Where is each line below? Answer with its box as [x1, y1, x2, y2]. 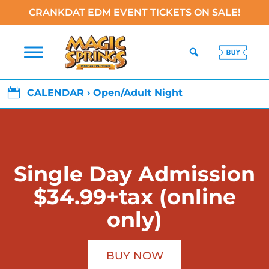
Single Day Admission [14, 161, 255, 187]
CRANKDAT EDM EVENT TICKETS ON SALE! [29, 7, 240, 18]
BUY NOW [106, 249, 163, 262]
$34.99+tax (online [33, 184, 236, 210]
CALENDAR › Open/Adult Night [27, 87, 183, 98]
